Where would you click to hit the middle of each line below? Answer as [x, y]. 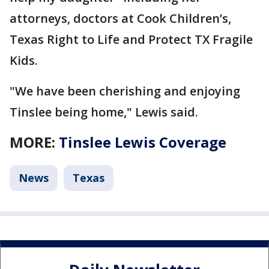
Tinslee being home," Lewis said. [104, 112]
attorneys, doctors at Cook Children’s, [120, 19]
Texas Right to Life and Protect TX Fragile [131, 40]
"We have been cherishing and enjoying [125, 91]
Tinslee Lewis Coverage [143, 142]
